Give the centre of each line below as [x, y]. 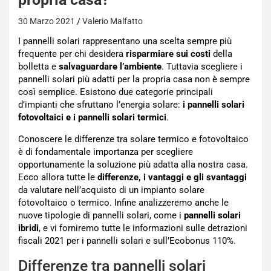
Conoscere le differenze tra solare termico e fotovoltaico [133, 139]
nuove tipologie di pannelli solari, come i [101, 215]
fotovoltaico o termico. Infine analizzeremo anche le [123, 203]
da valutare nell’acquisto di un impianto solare [111, 190]
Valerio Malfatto [113, 21]
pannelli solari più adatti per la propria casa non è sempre [134, 79]
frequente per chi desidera [72, 54]
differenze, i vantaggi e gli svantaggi [172, 177]
